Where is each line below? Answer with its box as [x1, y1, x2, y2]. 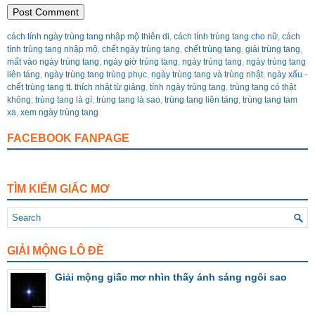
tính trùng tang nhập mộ [7, 44, 98, 54]
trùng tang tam [243, 94, 297, 105]
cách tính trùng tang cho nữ [174, 31, 278, 41]
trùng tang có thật [230, 82, 296, 92]
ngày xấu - [267, 69, 307, 79]
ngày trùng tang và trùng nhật [151, 69, 263, 79]
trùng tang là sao [96, 94, 160, 105]
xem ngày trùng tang [20, 107, 98, 117]
